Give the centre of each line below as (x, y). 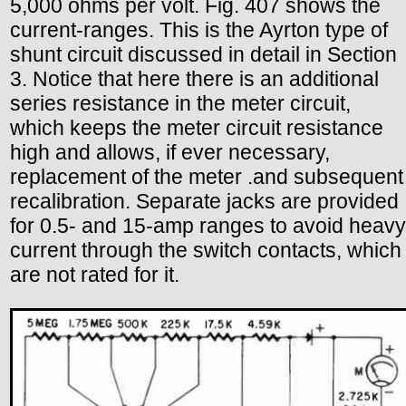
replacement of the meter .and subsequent (207, 176)
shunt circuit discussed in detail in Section (203, 54)
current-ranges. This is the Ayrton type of (199, 29)
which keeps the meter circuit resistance (197, 127)
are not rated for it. (95, 274)
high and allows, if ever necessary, (170, 152)
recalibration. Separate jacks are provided (204, 201)
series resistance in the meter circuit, (180, 103)
